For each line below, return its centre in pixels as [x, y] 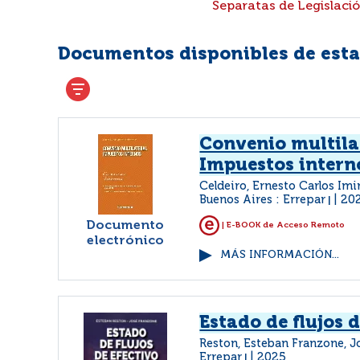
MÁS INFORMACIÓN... [280, 255]
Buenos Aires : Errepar [263, 200]
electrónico [125, 241]
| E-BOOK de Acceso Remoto [282, 225]
